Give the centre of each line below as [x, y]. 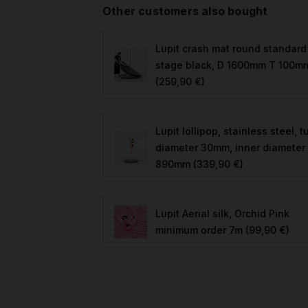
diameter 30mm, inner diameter [230, 147]
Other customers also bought [185, 11]
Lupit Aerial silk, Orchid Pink [222, 213]
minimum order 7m [199, 230]
